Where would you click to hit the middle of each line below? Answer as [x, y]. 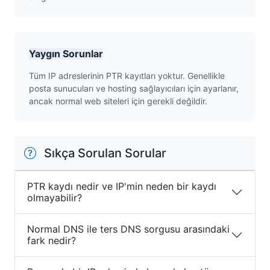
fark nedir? [52, 240]
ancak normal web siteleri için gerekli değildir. [118, 101]
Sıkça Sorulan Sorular [104, 153]
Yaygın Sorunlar [66, 54]
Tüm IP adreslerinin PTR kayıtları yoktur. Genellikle [127, 76]
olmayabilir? [55, 198]
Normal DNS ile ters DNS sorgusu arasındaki [128, 229]
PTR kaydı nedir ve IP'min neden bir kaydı [122, 186]
